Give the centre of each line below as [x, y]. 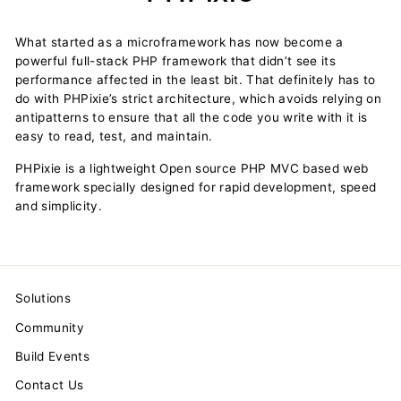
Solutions [43, 299]
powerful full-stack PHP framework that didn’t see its [176, 60]
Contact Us [50, 385]
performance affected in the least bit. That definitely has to [196, 79]
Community [50, 327]
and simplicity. [59, 205]
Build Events [53, 357]
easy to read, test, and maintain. [114, 136]
